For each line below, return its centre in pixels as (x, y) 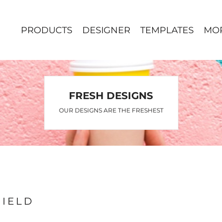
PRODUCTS (47, 30)
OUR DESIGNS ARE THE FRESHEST (111, 110)
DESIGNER (106, 30)
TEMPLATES (167, 30)
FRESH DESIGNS (111, 95)
